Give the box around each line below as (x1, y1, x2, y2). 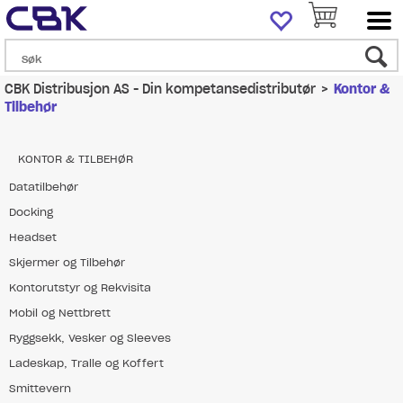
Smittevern (9, 381, 71, 395)
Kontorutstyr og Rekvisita (9, 281, 151, 294)
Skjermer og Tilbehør (9, 255, 125, 269)
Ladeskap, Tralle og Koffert (9, 356, 164, 370)
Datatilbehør (9, 180, 78, 193)
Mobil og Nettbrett (9, 306, 111, 319)
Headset (9, 230, 57, 244)
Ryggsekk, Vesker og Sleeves (9, 331, 171, 345)
